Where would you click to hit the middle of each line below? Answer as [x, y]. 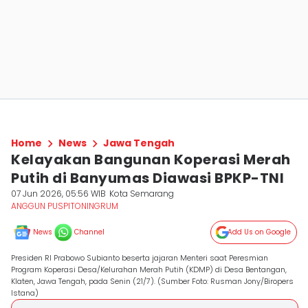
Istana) [25, 293]
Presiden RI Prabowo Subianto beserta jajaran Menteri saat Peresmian [140, 258]
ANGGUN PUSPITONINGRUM [65, 206]
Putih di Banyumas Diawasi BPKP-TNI [147, 178]
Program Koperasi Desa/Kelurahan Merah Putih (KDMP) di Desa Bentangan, [149, 269]
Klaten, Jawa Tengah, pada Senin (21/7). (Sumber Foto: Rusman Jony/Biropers [152, 281]
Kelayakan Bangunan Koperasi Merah [151, 159]
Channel [89, 232]
